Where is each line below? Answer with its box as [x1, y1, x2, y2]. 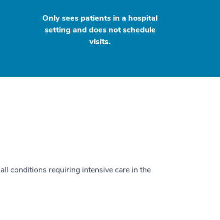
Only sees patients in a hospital [42, 13, 158, 24]
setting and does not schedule [44, 25, 156, 35]
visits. [89, 36, 110, 47]
